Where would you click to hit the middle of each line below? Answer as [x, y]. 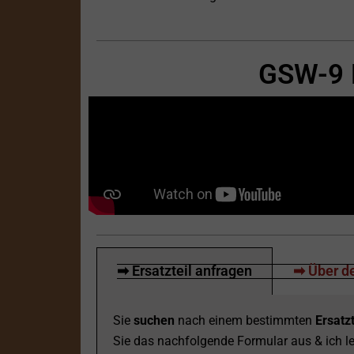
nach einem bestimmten [245, 321]
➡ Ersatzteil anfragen [185, 271]
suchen [154, 321]
